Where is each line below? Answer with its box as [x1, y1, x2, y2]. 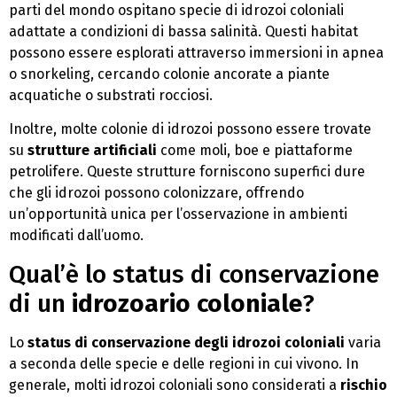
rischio [340, 376, 387, 393]
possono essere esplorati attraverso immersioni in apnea [9, 43, 384, 61]
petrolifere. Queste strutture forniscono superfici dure [9, 163, 365, 181]
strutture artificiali [27, 142, 157, 160]
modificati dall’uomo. [9, 227, 144, 245]
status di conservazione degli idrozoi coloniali [27, 333, 345, 351]
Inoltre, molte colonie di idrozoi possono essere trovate [9, 121, 371, 138]
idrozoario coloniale [72, 288, 302, 318]
